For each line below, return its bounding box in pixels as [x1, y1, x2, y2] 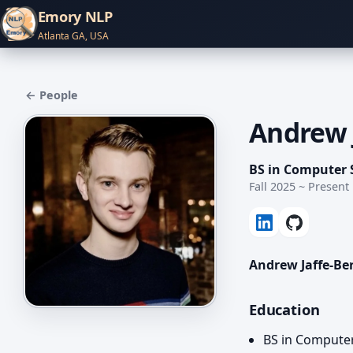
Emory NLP [37, 6, 113, 26]
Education [249, 299, 320, 319]
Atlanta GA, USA [37, 28, 109, 43]
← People [25, 87, 78, 102]
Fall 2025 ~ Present [249, 179, 349, 194]
